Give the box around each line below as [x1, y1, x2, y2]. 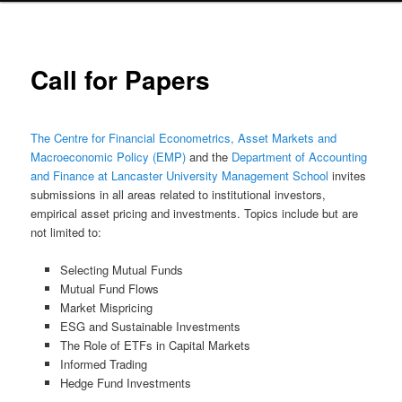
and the [186, 147, 232, 165]
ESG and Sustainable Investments [59, 317, 240, 335]
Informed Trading [59, 354, 147, 372]
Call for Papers [31, 61, 211, 99]
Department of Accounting [232, 147, 368, 165]
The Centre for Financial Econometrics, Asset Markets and [31, 128, 337, 146]
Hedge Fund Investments [59, 373, 191, 391]
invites [332, 166, 367, 184]
